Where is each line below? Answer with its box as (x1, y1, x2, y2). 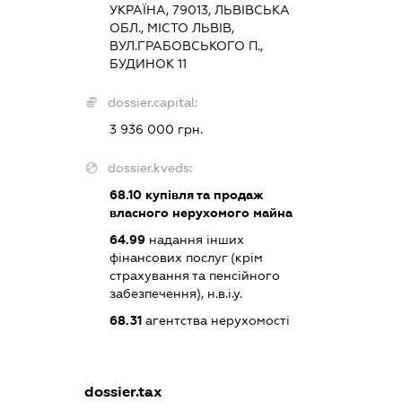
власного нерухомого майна (109, 205, 293, 220)
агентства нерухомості (142, 312, 291, 328)
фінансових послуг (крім (109, 249, 264, 265)
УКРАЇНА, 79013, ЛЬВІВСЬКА (109, 2, 291, 17)
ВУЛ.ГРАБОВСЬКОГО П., (109, 38, 264, 53)
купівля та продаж (142, 187, 265, 202)
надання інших (145, 232, 245, 247)
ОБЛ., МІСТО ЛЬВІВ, (109, 20, 235, 35)
